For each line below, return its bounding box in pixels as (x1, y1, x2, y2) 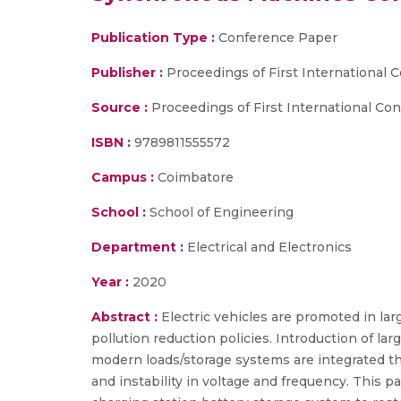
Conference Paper (215, 30, 337, 46)
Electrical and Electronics (183, 239, 352, 255)
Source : (91, 99, 148, 115)
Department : (91, 239, 183, 255)
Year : (91, 274, 129, 290)
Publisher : (91, 64, 166, 81)
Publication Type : (91, 30, 215, 46)
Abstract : (91, 309, 161, 325)
